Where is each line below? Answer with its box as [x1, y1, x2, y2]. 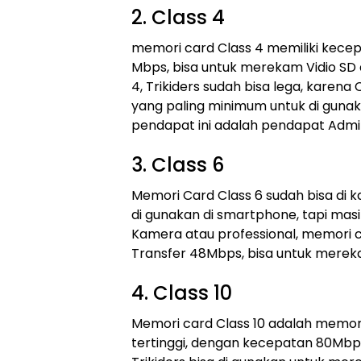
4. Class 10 [131, 280, 232, 306]
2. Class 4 [131, 4, 225, 31]
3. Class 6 [131, 151, 224, 178]
